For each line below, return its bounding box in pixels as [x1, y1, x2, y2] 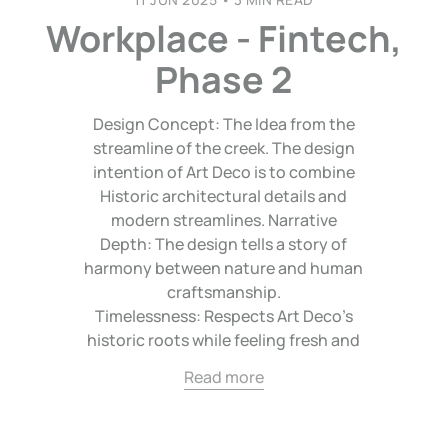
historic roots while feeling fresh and [87, 328, 361, 351]
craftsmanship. [166, 280, 281, 303]
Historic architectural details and [100, 184, 348, 207]
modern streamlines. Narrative [110, 208, 337, 231]
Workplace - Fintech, [45, 13, 402, 63]
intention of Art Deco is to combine [92, 160, 355, 183]
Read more [183, 365, 264, 388]
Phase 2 [155, 54, 293, 104]
